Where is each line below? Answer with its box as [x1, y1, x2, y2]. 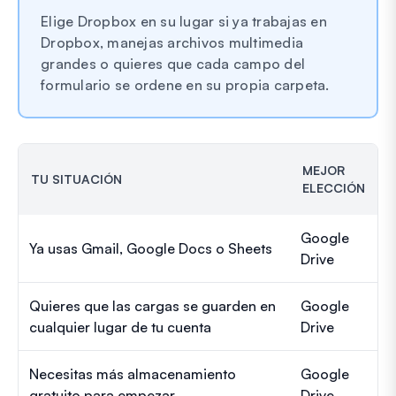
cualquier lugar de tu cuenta [29, 317, 211, 336]
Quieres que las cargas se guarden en [29, 296, 276, 315]
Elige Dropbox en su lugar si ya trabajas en [41, 11, 327, 30]
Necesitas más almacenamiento [29, 364, 236, 383]
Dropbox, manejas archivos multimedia [41, 33, 303, 51]
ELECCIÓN [302, 179, 365, 195]
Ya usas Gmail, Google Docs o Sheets [29, 239, 272, 257]
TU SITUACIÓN [31, 171, 122, 187]
